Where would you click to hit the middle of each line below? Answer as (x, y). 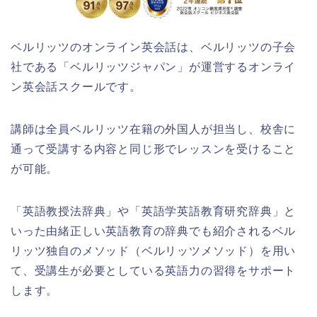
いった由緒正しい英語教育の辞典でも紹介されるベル (154, 231)
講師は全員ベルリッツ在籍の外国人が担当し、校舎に (154, 129)
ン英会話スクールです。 (76, 86)
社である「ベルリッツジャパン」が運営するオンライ (154, 67)
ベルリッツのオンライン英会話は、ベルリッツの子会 (154, 47)
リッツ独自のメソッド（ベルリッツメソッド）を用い (154, 250)
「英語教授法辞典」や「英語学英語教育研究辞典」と (154, 211)
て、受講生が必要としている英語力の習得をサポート (154, 270)
